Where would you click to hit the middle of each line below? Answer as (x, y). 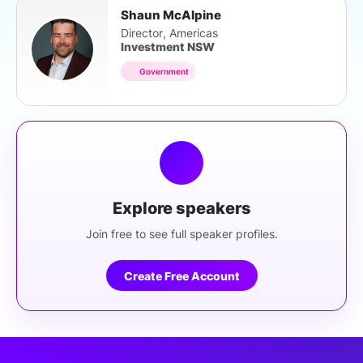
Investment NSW (168, 47)
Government (164, 71)
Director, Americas (169, 33)
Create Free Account (181, 275)
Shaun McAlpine (171, 15)
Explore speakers (181, 208)
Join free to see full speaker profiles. (181, 234)
